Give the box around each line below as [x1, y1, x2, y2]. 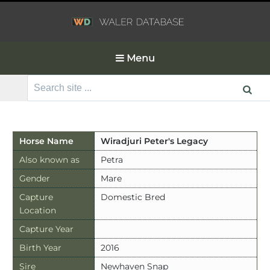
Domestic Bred [100, 191, 165, 202]
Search [9, 76, 42, 88]
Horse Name [19, 135, 74, 146]
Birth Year [19, 242, 61, 253]
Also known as [19, 154, 80, 165]
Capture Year [19, 223, 74, 234]
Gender [19, 172, 50, 184]
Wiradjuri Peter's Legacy [100, 135, 208, 146]
